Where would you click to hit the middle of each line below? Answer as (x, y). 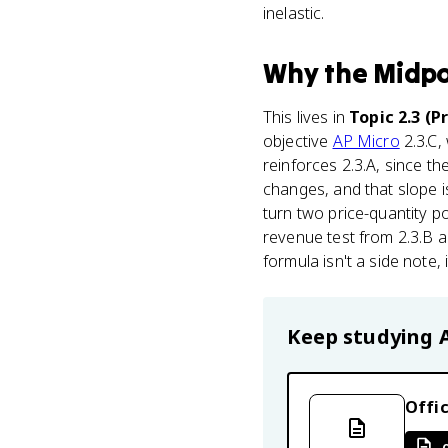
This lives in (306, 117)
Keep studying (363, 336)
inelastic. (294, 13)
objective (298, 141)
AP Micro (366, 141)
